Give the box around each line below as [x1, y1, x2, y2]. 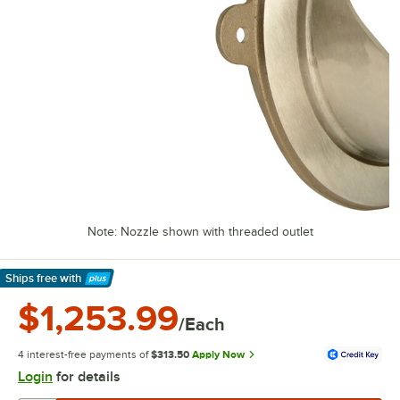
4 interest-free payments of [18, 348, 148, 361]
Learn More [4, 279, 85, 297]
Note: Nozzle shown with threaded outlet [87, 225, 313, 238]
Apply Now [192, 348, 245, 361]
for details [53, 369, 121, 385]
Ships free [5, 271, 57, 285]
